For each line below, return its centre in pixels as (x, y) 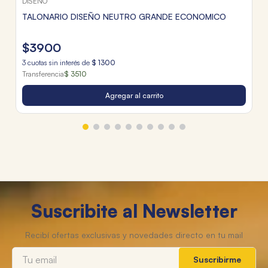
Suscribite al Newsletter (134, 211)
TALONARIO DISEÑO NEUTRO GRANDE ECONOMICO (124, 16)
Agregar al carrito (134, 95)
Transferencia (43, 74)
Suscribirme (217, 259)
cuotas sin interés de (59, 62)
